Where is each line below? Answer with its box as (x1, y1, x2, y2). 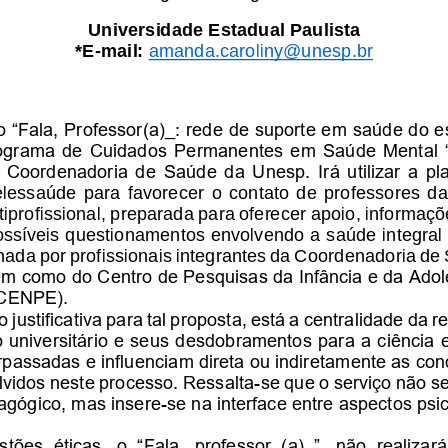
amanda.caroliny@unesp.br (148, 38, 374, 60)
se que (260, 370, 320, 392)
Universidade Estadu (88, 17, 270, 39)
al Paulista (269, 17, 361, 39)
